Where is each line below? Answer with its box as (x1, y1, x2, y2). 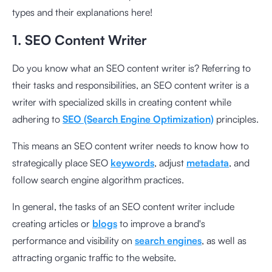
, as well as (202, 234, 246, 246)
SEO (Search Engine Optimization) (63, 112, 214, 125)
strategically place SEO (12, 156, 110, 169)
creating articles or (12, 217, 92, 229)
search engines (135, 234, 202, 246)
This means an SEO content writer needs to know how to (12, 139, 249, 152)
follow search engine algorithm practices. (12, 173, 184, 186)
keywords (110, 156, 154, 169)
